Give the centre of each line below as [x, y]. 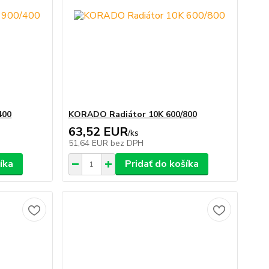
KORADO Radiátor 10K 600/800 [132, 114]
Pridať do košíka [162, 164]
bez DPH [127, 143]
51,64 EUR [89, 143]
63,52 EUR [98, 132]
